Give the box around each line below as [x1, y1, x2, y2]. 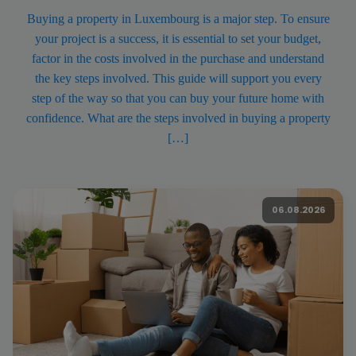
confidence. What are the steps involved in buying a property [25, 111, 331, 125]
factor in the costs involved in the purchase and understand [32, 52, 324, 65]
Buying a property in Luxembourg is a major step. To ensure [26, 12, 330, 25]
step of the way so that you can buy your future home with [32, 91, 324, 105]
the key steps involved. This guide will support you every [34, 72, 322, 85]
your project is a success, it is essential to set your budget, [35, 32, 321, 45]
